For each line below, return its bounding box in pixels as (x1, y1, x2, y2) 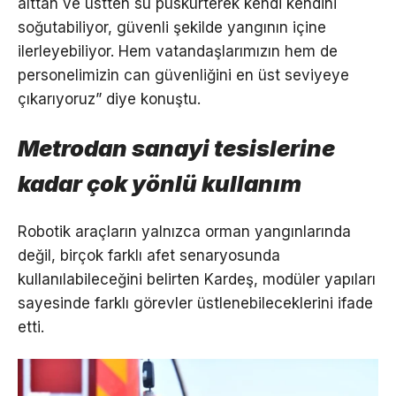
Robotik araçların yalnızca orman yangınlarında (18, 222, 351, 240)
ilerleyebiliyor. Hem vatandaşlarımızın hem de (18, 42, 338, 60)
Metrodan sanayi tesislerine (18, 133, 335, 162)
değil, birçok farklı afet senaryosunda (18, 246, 280, 264)
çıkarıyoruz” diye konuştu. (18, 89, 201, 108)
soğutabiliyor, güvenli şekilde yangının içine (18, 18, 326, 36)
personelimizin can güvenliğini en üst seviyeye (18, 65, 349, 84)
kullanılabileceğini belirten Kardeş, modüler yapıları (18, 270, 376, 288)
